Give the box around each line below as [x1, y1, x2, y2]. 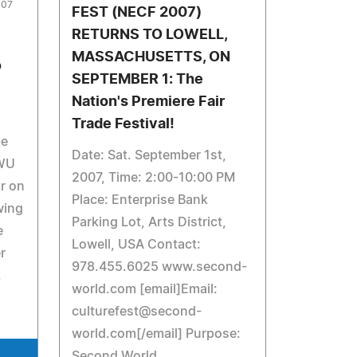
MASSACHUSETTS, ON [72, 50, 231, 65]
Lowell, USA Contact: [72, 238, 202, 251]
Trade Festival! [72, 117, 175, 131]
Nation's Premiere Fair [72, 95, 226, 109]
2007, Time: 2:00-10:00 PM [72, 171, 236, 184]
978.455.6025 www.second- [72, 261, 248, 273]
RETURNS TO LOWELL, [72, 28, 228, 42]
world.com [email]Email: [72, 283, 218, 296]
